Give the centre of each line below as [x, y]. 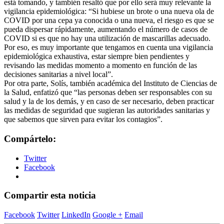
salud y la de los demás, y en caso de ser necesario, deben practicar [109, 101]
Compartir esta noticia [50, 195]
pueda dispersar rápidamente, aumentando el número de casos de [106, 29]
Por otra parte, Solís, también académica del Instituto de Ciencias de [110, 83]
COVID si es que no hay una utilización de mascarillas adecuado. [107, 38]
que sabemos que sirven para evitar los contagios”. [83, 119]
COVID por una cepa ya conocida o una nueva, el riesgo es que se [109, 20]
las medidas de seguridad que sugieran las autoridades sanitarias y [107, 110]
